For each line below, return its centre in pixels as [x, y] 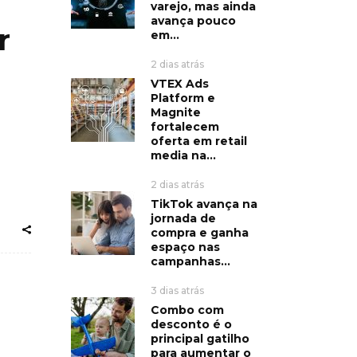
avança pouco [193, 20]
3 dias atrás [177, 290]
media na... [183, 155]
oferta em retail [198, 141]
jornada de [183, 218]
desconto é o [191, 324]
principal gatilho [200, 338]
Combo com [187, 310]
